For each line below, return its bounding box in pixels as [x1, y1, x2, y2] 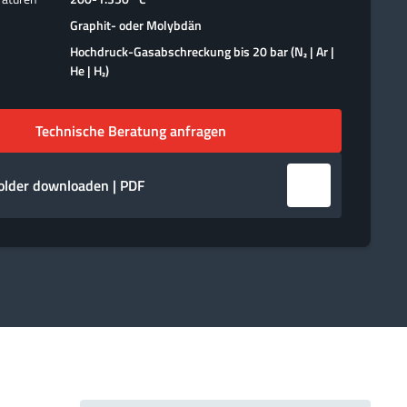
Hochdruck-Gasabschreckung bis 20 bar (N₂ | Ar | [70, 42, 335, 61]
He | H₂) [70, 61, 110, 80]
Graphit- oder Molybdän [70, 15, 203, 35]
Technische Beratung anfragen [35, 120, 226, 142]
